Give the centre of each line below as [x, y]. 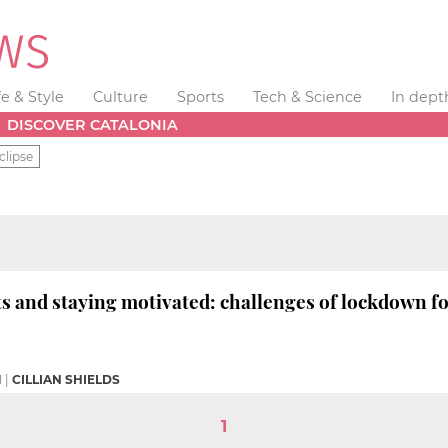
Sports [200, 97]
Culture [121, 97]
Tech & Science [307, 97]
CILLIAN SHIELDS [66, 379]
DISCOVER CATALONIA [93, 124]
